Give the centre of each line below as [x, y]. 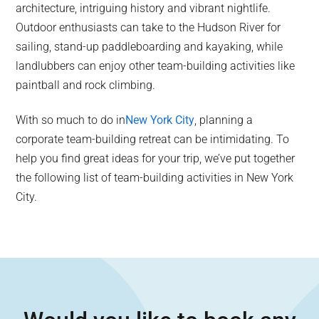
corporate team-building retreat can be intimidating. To [153, 139]
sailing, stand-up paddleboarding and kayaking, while [150, 47]
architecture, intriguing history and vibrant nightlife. [143, 8]
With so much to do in [71, 120]
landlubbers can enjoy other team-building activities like [156, 66]
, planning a [224, 120]
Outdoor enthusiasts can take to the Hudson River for [148, 27]
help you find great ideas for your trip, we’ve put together [156, 158]
